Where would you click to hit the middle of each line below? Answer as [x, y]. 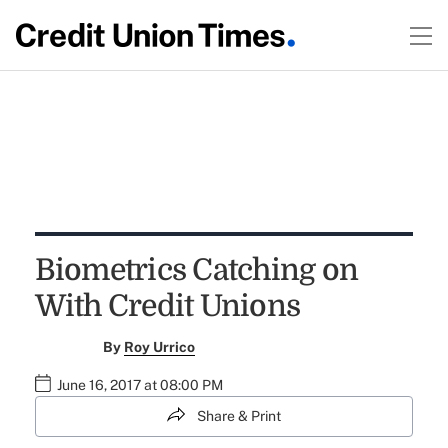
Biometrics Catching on [196, 270]
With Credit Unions [167, 306]
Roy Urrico [160, 347]
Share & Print [239, 416]
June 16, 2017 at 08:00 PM [139, 385]
